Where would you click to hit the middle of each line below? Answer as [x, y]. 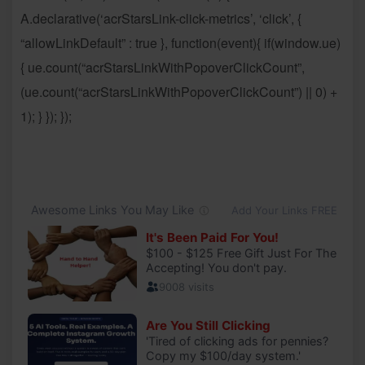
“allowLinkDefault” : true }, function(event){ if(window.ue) [180, 42]
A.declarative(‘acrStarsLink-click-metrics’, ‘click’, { [161, 18]
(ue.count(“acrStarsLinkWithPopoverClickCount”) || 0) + [179, 91]
